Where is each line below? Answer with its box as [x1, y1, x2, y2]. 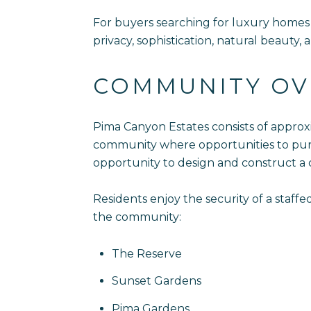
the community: [93, 210, 181, 224]
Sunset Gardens [111, 274, 201, 288]
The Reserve [111, 247, 182, 260]
